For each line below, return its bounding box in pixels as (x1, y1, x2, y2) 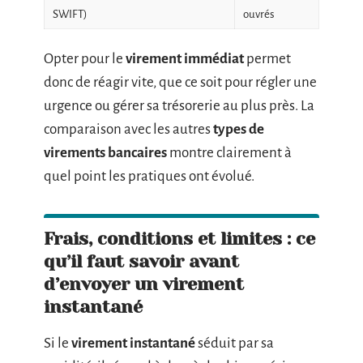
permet (244, 51, 291, 66)
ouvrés (243, 7, 275, 20)
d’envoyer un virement (44, 274, 244, 294)
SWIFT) (53, 7, 88, 20)
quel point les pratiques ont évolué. (44, 169, 254, 184)
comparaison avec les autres (44, 122, 213, 137)
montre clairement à (167, 145, 292, 160)
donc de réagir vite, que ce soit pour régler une (44, 75, 317, 90)
